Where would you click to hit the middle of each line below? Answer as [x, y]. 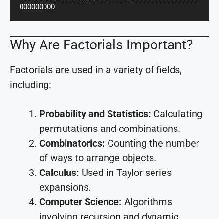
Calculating [177, 114]
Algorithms [147, 202]
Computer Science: [80, 202]
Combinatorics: [72, 143]
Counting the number [152, 143]
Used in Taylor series [125, 172]
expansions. [65, 187]
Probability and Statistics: [95, 114]
